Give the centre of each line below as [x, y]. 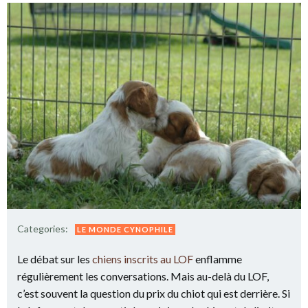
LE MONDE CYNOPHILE [125, 229]
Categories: [43, 229]
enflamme [218, 259]
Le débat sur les [54, 259]
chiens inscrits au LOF [142, 259]
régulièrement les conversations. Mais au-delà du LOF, [143, 276]
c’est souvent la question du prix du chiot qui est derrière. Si [154, 293]
